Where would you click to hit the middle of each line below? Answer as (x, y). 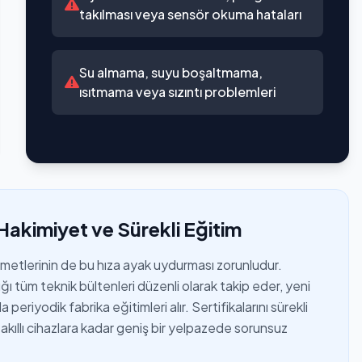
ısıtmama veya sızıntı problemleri (177, 92)
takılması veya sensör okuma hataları (190, 14)
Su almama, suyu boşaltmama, (171, 72)
